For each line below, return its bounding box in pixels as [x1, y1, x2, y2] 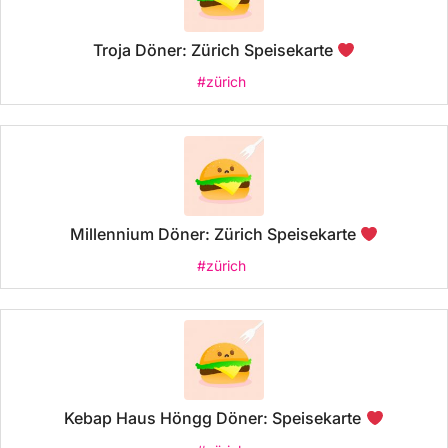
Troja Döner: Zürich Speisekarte [92, 40, 337, 61]
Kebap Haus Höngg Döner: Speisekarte [64, 408, 366, 429]
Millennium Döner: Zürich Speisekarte [69, 224, 360, 245]
